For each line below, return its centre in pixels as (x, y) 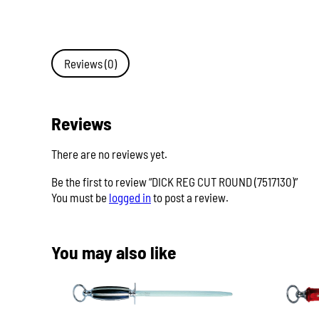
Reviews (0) (90, 63)
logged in (130, 197)
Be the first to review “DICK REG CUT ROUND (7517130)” (174, 182)
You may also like (114, 252)
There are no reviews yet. (109, 154)
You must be (80, 197)
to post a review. (190, 197)
